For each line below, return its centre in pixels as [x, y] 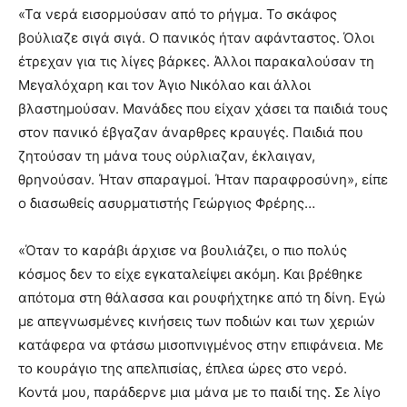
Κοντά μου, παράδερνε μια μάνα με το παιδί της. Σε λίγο [199, 392]
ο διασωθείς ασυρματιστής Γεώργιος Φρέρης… [167, 203]
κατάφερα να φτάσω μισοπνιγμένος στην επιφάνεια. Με [201, 345]
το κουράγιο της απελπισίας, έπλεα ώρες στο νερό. [183, 369]
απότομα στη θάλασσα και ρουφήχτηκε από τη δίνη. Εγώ [202, 298]
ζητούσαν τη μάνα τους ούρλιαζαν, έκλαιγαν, [167, 156]
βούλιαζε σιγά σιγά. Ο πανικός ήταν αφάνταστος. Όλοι [196, 38]
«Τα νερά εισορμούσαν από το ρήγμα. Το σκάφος [178, 15]
